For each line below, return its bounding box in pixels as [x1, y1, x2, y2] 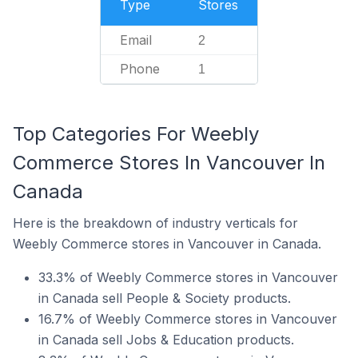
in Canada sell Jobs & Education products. [38, 332, 294, 348]
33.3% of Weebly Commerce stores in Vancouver [38, 269, 338, 285]
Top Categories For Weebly [13, 122, 259, 145]
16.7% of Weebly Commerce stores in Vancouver [38, 311, 337, 327]
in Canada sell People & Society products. [38, 290, 291, 306]
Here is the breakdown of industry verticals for [13, 215, 298, 231]
